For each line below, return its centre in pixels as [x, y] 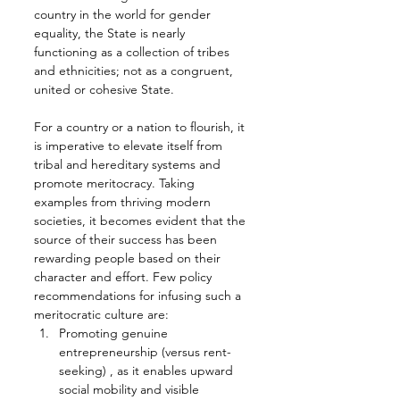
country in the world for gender [124, 15]
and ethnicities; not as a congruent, [135, 71]
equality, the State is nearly [111, 33]
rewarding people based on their [129, 258]
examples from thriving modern [124, 202]
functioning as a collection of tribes [133, 52]
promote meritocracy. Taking [116, 183]
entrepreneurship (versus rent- [145, 352]
